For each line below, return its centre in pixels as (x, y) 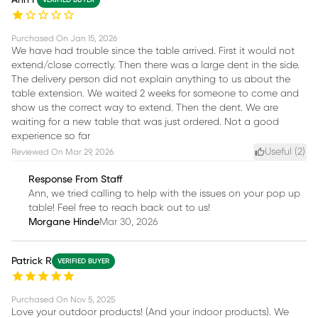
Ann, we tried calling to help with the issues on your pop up (164, 193)
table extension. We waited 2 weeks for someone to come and (155, 93)
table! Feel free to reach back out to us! (119, 208)
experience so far (51, 136)
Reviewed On (37, 152)
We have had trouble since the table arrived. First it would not (153, 51)
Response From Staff (75, 179)
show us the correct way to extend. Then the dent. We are (145, 108)
